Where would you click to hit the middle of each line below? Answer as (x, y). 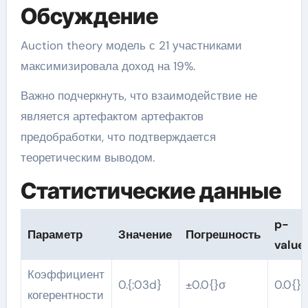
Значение (145, 235)
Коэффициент (66, 275)
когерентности (65, 295)
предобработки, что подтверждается (118, 136)
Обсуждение (89, 16)
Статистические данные (151, 190)
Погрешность (223, 235)
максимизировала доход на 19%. (108, 66)
